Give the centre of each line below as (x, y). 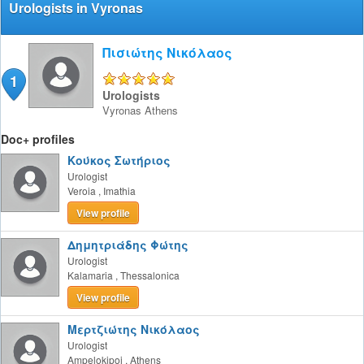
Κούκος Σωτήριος (119, 160)
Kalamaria (90, 275)
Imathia (119, 191)
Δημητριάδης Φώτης (128, 245)
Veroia (82, 191)
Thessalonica (150, 275)
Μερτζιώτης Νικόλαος (134, 329)
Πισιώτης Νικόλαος (167, 52)
